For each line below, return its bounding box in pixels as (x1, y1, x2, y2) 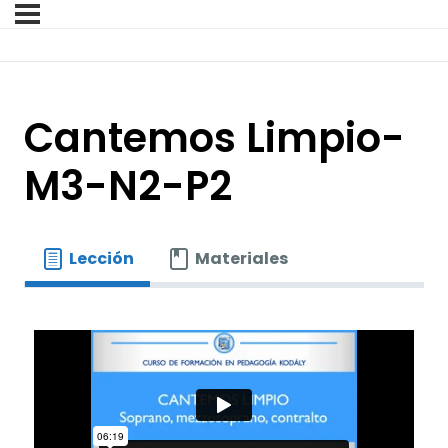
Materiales (195, 247, 289, 271)
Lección (68, 247, 134, 271)
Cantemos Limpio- (24, 110, 405, 167)
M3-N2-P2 (24, 158, 232, 215)
